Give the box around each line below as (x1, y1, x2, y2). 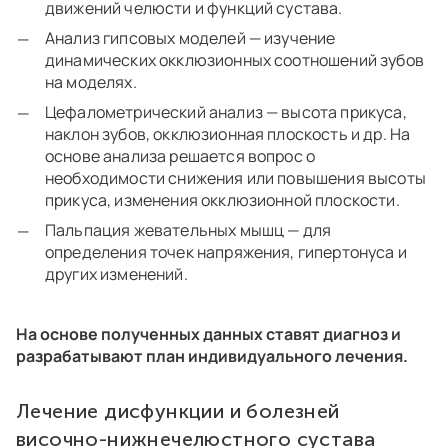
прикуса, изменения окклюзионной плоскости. (45, 189, 407, 212)
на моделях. (45, 71, 140, 94)
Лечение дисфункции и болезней (16, 399, 340, 424)
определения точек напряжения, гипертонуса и (45, 241, 407, 264)
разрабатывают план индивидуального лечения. (16, 345, 411, 368)
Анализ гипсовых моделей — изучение (45, 27, 336, 50)
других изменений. (45, 263, 191, 286)
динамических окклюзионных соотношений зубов (45, 49, 424, 72)
